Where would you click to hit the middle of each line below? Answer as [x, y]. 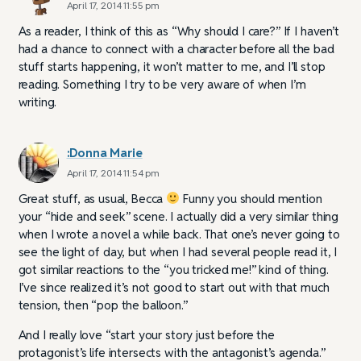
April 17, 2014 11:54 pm [113, 172]
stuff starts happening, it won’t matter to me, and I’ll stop [172, 66]
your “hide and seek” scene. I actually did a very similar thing [178, 216]
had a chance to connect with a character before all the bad [176, 48]
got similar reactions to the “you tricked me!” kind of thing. [173, 269]
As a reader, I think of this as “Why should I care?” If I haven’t [178, 31]
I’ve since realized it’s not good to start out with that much [174, 287]
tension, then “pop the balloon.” [103, 305]
